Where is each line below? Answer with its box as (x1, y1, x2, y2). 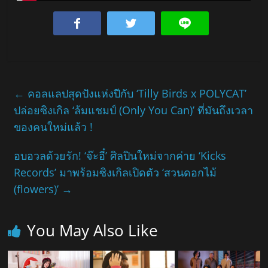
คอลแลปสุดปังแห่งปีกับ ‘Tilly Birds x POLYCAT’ (25, 86, 247, 101)
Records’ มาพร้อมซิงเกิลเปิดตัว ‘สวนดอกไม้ (14, 165, 217, 180)
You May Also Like (27, 220, 159, 242)
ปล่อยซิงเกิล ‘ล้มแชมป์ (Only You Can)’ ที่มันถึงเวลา (14, 103, 254, 118)
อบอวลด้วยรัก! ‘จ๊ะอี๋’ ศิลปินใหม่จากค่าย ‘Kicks (14, 148, 227, 163)
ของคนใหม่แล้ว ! (14, 120, 93, 135)
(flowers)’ (14, 182, 62, 197)
